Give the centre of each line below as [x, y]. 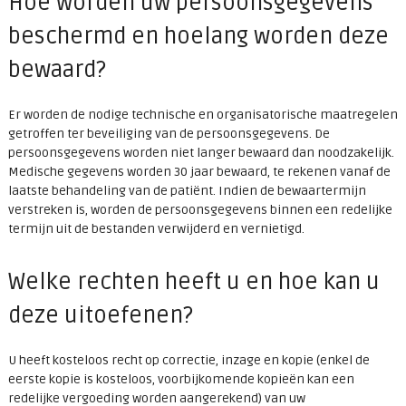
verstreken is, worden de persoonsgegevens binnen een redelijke [200, 210]
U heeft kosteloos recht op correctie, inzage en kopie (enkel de [188, 361]
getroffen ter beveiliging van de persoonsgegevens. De [169, 134]
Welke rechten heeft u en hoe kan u [193, 282]
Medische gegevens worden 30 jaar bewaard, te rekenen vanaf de [199, 172]
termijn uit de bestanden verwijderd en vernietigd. [156, 229]
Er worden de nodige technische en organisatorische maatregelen [203, 115]
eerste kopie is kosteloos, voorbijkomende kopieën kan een [181, 380]
